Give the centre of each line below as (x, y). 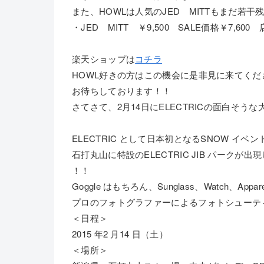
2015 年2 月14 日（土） (126, 234)
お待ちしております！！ (122, 90)
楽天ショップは (104, 59)
